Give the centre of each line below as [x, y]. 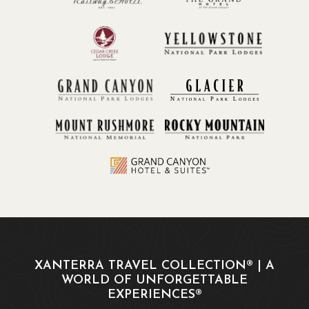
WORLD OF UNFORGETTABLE [154, 281]
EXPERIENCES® [154, 295]
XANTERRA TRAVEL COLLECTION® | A [154, 266]
